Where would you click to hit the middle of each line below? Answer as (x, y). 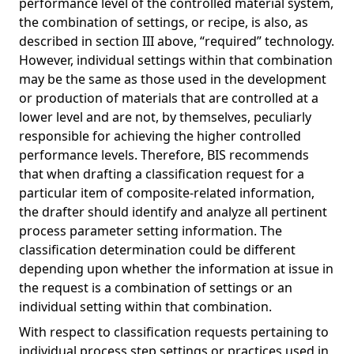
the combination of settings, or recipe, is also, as (164, 22)
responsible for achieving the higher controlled (160, 136)
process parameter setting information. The (151, 231)
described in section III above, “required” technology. (177, 41)
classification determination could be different (157, 250)
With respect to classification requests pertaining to (174, 332)
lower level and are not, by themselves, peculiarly (165, 117)
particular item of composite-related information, (167, 193)
